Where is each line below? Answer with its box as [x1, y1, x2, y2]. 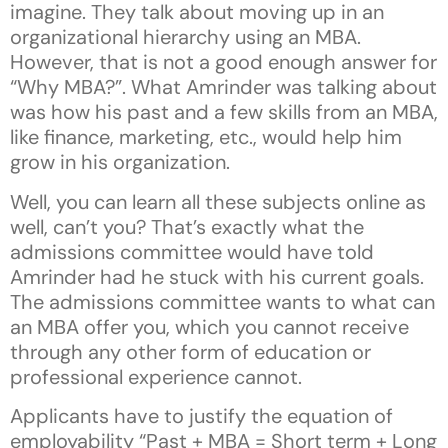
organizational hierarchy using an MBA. [10, 24, 361, 51]
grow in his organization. [10, 149, 230, 176]
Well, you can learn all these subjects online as [10, 188, 426, 215]
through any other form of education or [10, 338, 371, 365]
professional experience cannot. [10, 363, 302, 390]
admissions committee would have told [10, 238, 374, 265]
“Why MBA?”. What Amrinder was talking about [10, 74, 437, 101]
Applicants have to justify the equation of [10, 402, 393, 429]
